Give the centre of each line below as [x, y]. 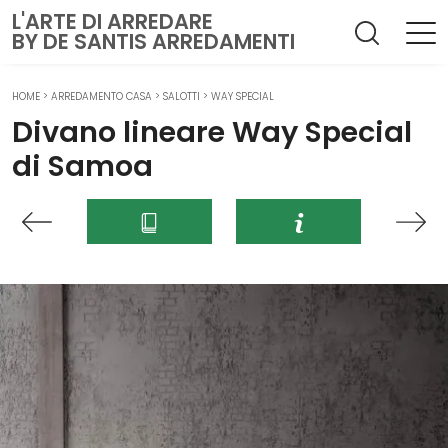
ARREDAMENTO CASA [101, 96]
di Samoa [82, 166]
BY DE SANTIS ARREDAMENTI [153, 41]
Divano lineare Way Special [212, 132]
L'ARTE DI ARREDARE [112, 21]
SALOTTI [181, 96]
